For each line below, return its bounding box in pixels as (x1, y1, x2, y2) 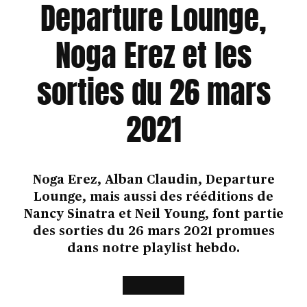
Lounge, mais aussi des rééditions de (34, 191, 273, 204)
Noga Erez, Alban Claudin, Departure (32, 174, 275, 187)
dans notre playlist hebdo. (67, 243, 240, 256)
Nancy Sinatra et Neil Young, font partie (23, 208, 284, 221)
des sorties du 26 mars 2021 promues (32, 225, 275, 238)
